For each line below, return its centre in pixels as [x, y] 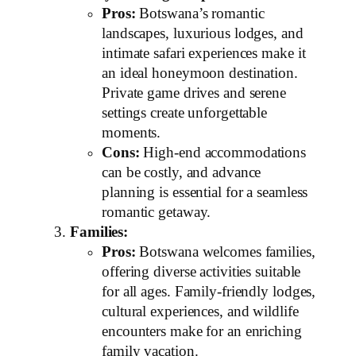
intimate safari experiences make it [204, 53]
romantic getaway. [157, 212]
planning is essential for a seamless [205, 192]
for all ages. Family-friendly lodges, [209, 291]
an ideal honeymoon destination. [200, 73]
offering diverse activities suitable [201, 271]
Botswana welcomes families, [225, 252]
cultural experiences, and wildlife [200, 311]
